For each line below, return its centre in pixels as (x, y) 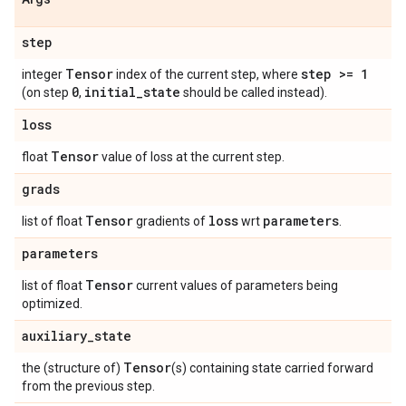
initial (110, 92)
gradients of (171, 221)
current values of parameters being (236, 285)
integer (43, 74)
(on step (47, 92)
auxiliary (54, 336)
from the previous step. (88, 386)
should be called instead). (254, 92)
